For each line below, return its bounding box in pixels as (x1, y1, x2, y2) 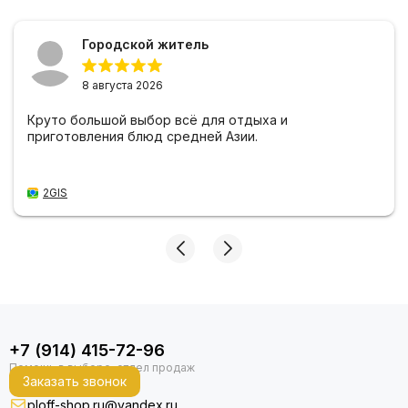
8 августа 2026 (82, 77, 163, 92)
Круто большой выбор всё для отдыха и (27, 111, 288, 127)
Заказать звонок (23, 373, 127, 389)
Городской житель (82, 36, 209, 52)
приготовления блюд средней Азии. (27, 127, 258, 144)
